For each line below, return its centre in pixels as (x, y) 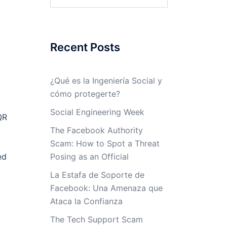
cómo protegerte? (85, 94)
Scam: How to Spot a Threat (105, 143)
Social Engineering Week (97, 112)
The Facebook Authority (96, 130)
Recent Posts (85, 47)
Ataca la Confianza (86, 201)
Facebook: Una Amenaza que (106, 188)
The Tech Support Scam (96, 219)
